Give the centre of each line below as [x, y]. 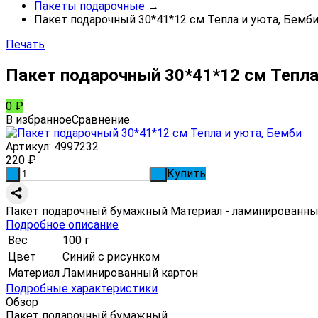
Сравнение [101, 119]
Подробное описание [62, 224]
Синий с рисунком [111, 256]
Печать [25, 44]
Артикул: [28, 146]
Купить [186, 173]
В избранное [39, 119]
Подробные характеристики [82, 288]
